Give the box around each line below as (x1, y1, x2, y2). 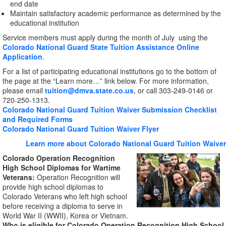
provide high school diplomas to (3, 182, 103, 192)
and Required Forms (3, 114, 73, 124)
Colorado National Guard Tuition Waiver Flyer (3, 124, 159, 134)
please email (3, 85, 45, 95)
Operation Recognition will (37, 172, 120, 182)
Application (3, 51, 42, 62)
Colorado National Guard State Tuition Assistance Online (3, 42, 199, 52)
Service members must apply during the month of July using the (3, 32, 208, 42)
